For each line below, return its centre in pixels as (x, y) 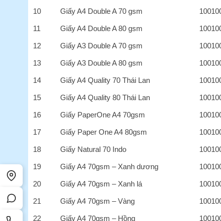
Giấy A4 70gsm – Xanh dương (110, 166)
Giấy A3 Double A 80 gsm (102, 63)
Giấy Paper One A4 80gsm (104, 132)
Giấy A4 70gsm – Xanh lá (101, 184)
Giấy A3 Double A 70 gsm (102, 45)
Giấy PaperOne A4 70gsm (103, 114)
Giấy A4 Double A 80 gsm (102, 28)
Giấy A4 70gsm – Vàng (98, 201)
